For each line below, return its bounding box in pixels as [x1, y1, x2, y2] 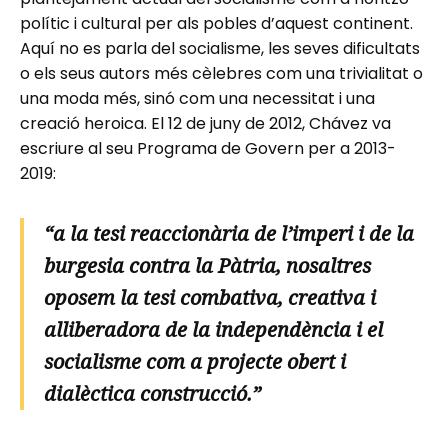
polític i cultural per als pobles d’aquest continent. [20, 11, 413, 35]
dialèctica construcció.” [44, 379, 261, 407]
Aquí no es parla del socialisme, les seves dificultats [20, 36, 420, 60]
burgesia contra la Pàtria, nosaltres [44, 251, 371, 279]
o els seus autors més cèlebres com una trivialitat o [20, 61, 423, 85]
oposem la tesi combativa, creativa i [44, 283, 376, 311]
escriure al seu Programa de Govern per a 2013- [20, 136, 396, 160]
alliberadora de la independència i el [44, 315, 383, 343]
